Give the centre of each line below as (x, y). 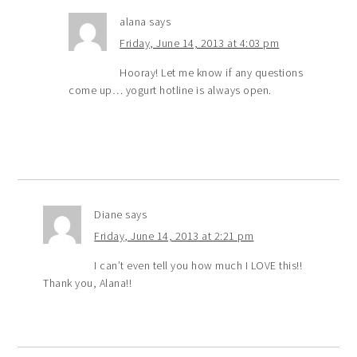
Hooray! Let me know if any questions (212, 72)
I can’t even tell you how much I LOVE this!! (198, 265)
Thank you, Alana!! (88, 282)
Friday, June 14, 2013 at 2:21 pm (174, 235)
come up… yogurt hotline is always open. (170, 90)
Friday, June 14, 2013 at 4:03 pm (200, 43)
